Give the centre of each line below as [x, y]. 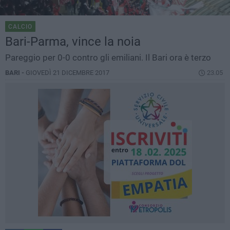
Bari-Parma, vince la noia [73, 42]
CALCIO [20, 27]
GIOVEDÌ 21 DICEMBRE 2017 [68, 73]
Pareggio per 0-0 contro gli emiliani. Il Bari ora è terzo [108, 58]
